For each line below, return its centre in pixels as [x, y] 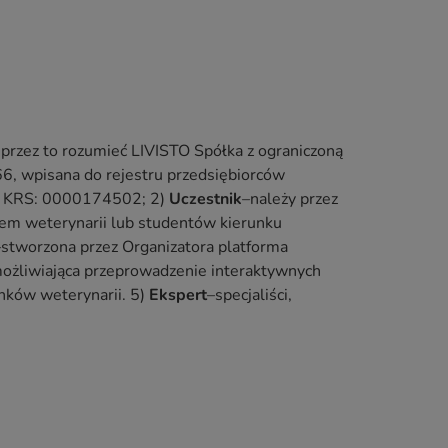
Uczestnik [205, 198]
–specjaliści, [249, 294]
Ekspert [178, 294]
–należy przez [290, 198]
